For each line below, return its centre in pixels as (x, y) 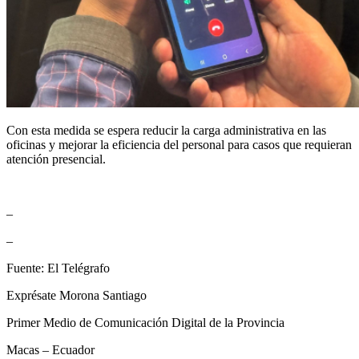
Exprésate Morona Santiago (77, 295)
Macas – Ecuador (50, 349)
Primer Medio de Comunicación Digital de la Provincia (145, 322)
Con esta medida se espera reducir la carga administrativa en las (166, 130)
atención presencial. (56, 159)
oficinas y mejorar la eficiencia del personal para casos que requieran (179, 144)
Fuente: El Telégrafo (58, 268)
